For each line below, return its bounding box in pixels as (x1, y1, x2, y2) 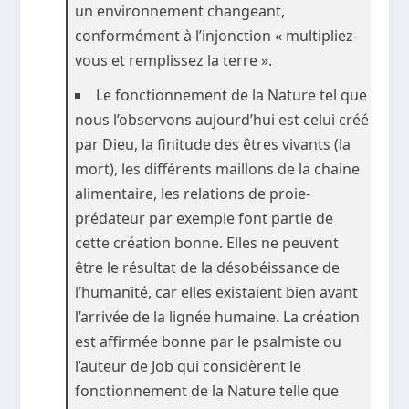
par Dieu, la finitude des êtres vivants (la (75, 133, 351, 154)
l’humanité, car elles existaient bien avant (75, 281, 359, 302)
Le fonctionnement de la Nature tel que (96, 84, 368, 105)
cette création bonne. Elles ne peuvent (75, 232, 340, 253)
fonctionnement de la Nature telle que (75, 380, 340, 401)
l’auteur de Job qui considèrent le (75, 355, 302, 376)
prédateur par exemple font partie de (75, 207, 334, 228)
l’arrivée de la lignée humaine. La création (75, 306, 361, 327)
